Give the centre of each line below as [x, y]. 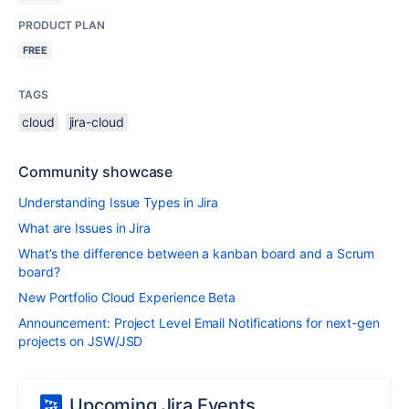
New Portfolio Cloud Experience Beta [127, 297]
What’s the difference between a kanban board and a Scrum [197, 253]
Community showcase [96, 172]
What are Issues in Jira [85, 228]
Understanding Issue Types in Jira [119, 202]
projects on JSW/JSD [81, 341]
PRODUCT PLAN [62, 25]
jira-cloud [96, 122]
